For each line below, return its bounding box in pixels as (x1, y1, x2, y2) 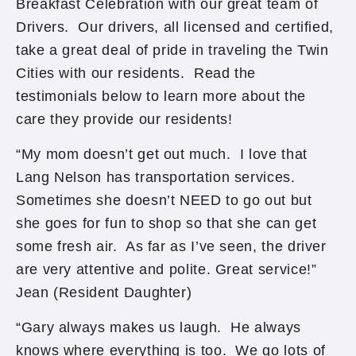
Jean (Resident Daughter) (16, 284, 192, 300)
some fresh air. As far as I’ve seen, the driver (16, 238, 327, 254)
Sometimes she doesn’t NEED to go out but (16, 192, 312, 208)
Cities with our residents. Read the (16, 65, 257, 81)
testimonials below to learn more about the (16, 88, 306, 104)
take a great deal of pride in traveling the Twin (16, 42, 329, 58)
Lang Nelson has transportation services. (16, 169, 300, 185)
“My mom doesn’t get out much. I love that (16, 146, 308, 162)
